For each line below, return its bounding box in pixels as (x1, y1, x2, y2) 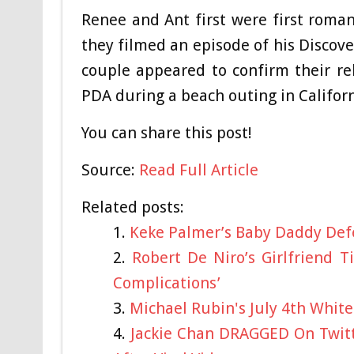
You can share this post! (81, 122, 252, 142)
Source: (81, 160, 139, 179)
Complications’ (112, 273, 220, 292)
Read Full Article (138, 160, 258, 179)
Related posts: (81, 197, 184, 217)
